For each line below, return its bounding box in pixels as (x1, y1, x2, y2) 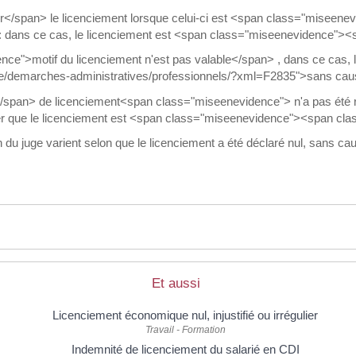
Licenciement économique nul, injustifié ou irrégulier (52, 308, 318, 322)
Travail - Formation (145, 323, 226, 335)
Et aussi (152, 275, 200, 291)
